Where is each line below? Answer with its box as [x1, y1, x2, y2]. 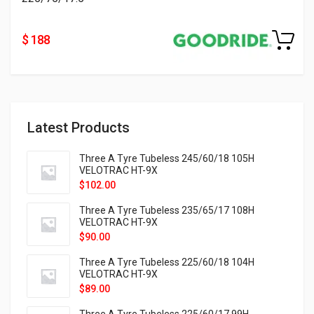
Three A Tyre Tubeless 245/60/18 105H [79, 153, 254, 165]
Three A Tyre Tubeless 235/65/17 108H [79, 205, 254, 217]
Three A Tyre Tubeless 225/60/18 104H [79, 257, 254, 268]
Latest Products [27, 119, 130, 137]
